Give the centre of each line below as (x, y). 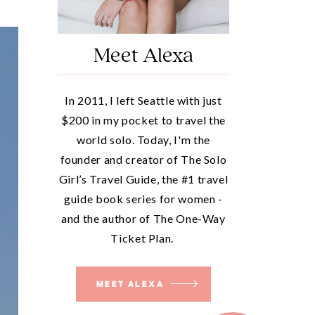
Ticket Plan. (143, 238)
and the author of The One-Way (143, 218)
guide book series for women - (143, 199)
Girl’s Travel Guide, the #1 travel (143, 179)
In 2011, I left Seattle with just (143, 100)
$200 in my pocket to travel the (143, 120)
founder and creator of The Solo (143, 159)
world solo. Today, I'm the (143, 140)
